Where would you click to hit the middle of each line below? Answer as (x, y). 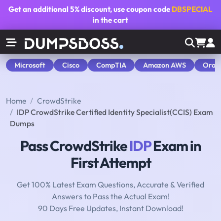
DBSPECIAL (192, 9)
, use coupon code (141, 9)
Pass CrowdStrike (75, 146)
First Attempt (110, 163)
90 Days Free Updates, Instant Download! (110, 208)
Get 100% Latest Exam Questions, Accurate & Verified (110, 185)
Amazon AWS (165, 65)
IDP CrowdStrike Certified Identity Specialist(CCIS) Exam (115, 112)
